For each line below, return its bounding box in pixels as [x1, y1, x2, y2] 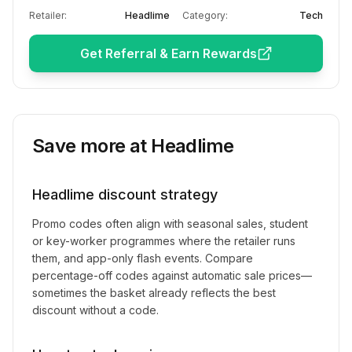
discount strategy [94, 186, 218, 203]
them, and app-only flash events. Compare [32, 251, 253, 265]
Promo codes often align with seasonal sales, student [32, 217, 308, 230]
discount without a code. [32, 303, 159, 317]
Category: [182, 9, 228, 21]
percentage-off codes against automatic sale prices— [32, 269, 312, 282]
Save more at [32, 134, 152, 157]
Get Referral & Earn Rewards [79, 46, 257, 61]
